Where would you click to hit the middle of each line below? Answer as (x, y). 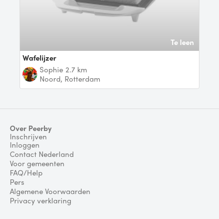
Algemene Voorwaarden (50, 191)
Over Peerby (31, 128)
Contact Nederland (42, 154)
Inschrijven (28, 136)
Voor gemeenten (37, 163)
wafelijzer (43, 57)
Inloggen (25, 144)
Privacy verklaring (41, 200)
